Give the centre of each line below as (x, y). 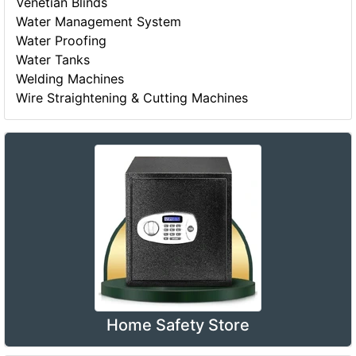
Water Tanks (53, 60)
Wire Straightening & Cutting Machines (132, 98)
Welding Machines (70, 79)
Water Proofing (62, 41)
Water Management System (99, 22)
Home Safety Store (178, 325)
